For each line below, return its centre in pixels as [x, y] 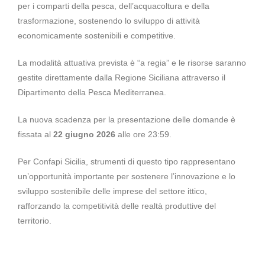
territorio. [35, 221]
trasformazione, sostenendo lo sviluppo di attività [109, 21]
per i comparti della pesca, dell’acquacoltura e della [114, 6]
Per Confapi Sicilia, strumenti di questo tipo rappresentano [127, 161]
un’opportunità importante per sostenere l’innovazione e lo [127, 176]
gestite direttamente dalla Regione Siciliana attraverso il [122, 77]
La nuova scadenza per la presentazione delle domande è [127, 119]
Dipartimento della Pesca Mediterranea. [92, 92]
